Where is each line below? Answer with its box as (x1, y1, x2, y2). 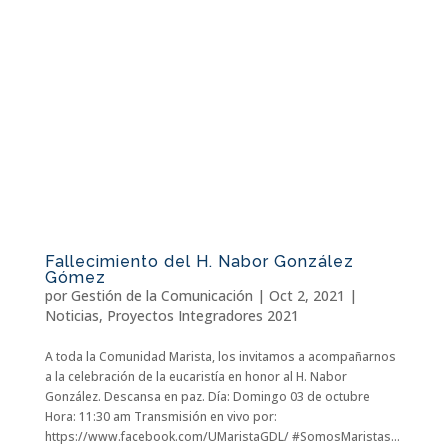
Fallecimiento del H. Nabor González (44, 251, 354, 271)
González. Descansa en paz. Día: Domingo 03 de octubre (44, 387, 370, 405)
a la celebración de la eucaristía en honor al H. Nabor (44, 367, 347, 385)
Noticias (44, 305, 99, 325)
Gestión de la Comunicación (70, 285, 253, 305)
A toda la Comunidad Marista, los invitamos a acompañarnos (44, 347, 396, 365)
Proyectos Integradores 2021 (106, 305, 299, 325)
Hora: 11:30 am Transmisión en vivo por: (44, 407, 277, 425)
